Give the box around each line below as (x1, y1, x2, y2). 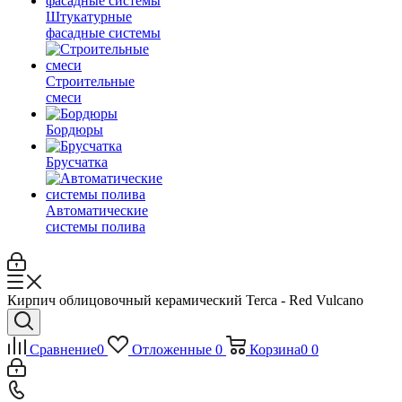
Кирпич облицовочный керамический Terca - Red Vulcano (7, 293, 363, 308)
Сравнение (30, 342, 97, 357)
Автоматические (46, 203, 148, 218)
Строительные (46, 74, 135, 89)
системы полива (46, 219, 145, 234)
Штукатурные (46, 9, 132, 24)
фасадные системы (46, 25, 161, 40)
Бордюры (46, 122, 103, 137)
